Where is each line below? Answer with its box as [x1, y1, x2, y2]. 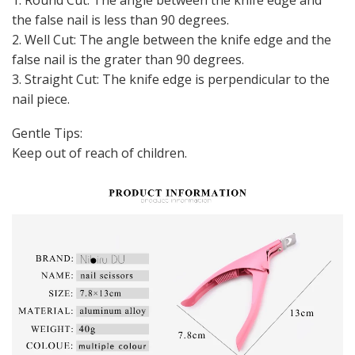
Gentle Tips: [12, 124, 82, 143]
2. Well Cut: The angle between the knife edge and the [12, 30, 331, 48]
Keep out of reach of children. [12, 144, 187, 162]
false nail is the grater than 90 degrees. [12, 50, 244, 68]
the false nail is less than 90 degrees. [12, 10, 229, 29]
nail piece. [12, 90, 70, 108]
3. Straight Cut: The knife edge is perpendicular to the [12, 70, 330, 88]
